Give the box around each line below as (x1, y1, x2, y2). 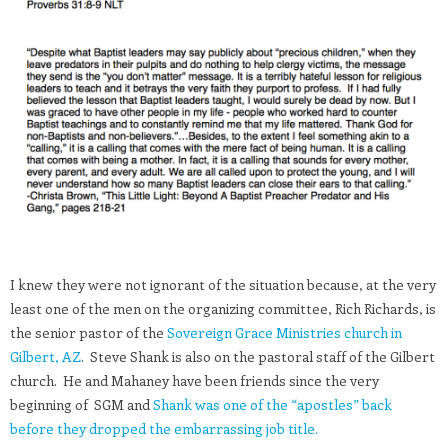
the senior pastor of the (10, 322, 167, 342)
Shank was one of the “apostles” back (153, 394, 392, 414)
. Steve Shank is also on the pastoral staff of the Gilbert (81, 346, 435, 366)
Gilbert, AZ (10, 346, 81, 366)
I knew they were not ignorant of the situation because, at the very (10, 274, 436, 294)
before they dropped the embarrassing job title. (10, 418, 318, 438)
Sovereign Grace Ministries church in (167, 322, 402, 342)
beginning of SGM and (10, 394, 153, 414)
